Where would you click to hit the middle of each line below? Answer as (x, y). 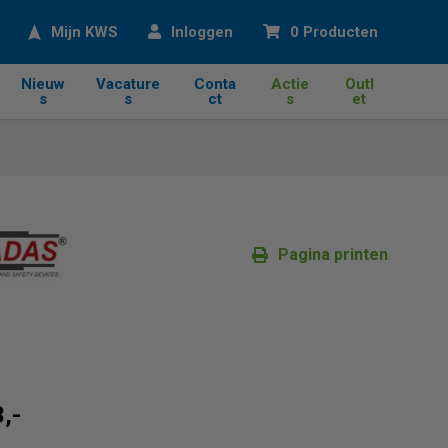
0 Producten (334, 32)
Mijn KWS (84, 32)
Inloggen (202, 32)
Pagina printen (333, 254)
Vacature (128, 83)
